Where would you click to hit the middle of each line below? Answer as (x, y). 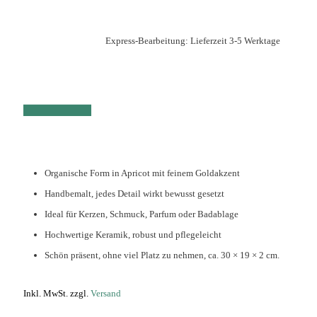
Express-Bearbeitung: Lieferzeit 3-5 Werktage (192, 40)
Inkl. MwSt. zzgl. (57, 293)
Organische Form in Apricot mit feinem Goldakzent (142, 173)
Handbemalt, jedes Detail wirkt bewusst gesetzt (134, 194)
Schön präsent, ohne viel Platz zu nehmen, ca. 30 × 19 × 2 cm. (162, 255)
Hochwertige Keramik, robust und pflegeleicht (133, 235)
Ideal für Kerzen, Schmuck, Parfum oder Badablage (142, 214)
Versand (106, 293)
